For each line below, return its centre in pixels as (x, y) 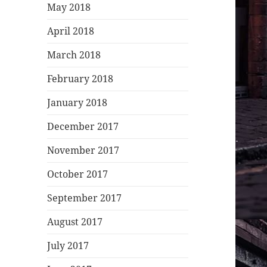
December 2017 (83, 127)
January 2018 (77, 103)
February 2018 (80, 79)
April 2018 (71, 31)
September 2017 (85, 198)
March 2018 (74, 55)
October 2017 (78, 174)
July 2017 (68, 246)
